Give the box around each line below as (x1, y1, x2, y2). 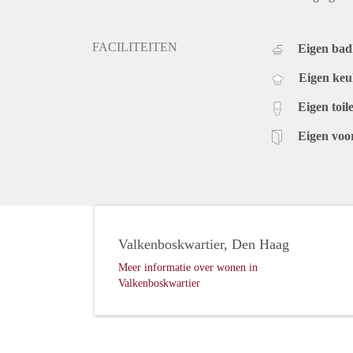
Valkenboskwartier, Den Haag (118, 236, 289, 253)
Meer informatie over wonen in (118, 262, 258, 274)
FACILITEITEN (92, 40, 177, 54)
